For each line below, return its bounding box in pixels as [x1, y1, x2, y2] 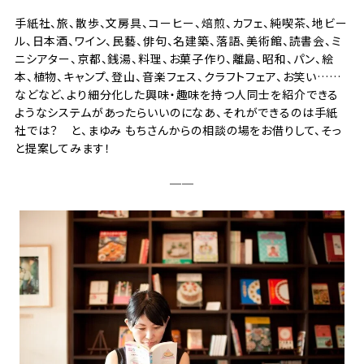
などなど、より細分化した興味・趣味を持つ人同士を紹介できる [14, 86, 340, 103]
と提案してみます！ [14, 140, 111, 157]
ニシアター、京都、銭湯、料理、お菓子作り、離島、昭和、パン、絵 [14, 50, 334, 67]
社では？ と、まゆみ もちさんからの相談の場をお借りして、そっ [14, 122, 342, 139]
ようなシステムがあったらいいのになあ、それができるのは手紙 [14, 104, 339, 121]
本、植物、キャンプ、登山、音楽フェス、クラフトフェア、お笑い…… [14, 68, 341, 85]
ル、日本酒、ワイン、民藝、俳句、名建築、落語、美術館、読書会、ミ [14, 32, 342, 50]
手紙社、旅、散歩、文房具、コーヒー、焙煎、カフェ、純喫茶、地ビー [14, 15, 348, 32]
